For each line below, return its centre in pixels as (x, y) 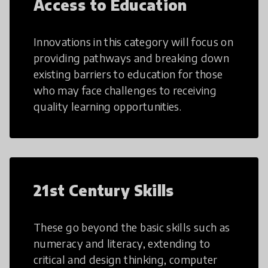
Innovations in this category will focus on (134, 42)
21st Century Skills (104, 191)
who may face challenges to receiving (125, 90)
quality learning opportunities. (108, 106)
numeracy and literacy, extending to (122, 243)
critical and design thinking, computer (126, 260)
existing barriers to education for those (128, 74)
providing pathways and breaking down (131, 58)
